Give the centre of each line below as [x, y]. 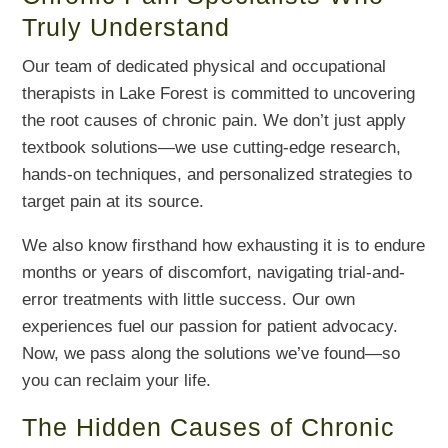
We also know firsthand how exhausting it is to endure [224, 245]
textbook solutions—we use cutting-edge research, [212, 147]
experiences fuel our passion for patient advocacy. [210, 326]
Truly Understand [126, 26]
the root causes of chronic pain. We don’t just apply [214, 120]
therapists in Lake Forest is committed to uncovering [219, 93]
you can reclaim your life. [117, 380]
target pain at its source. [113, 201]
